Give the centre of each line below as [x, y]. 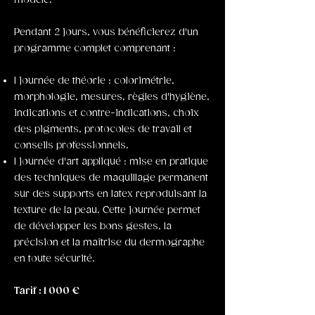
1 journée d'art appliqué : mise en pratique [111, 162]
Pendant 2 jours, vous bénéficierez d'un [106, 32]
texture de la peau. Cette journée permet [107, 210]
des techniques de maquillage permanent [111, 178]
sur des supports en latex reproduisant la [110, 194]
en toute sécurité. [54, 259]
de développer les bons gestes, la [93, 226]
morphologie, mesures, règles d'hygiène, [112, 97]
